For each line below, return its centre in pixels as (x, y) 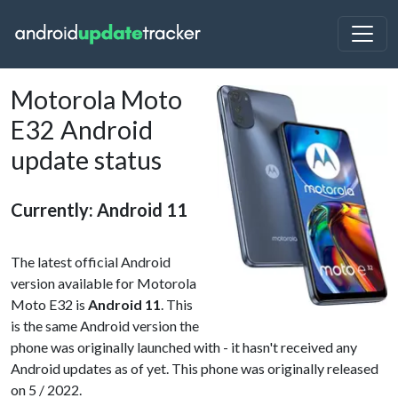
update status (86, 160)
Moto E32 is (49, 304)
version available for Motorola (103, 283)
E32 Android (82, 130)
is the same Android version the (105, 326)
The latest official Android (91, 262)
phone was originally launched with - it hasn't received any (184, 347)
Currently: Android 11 (99, 210)
